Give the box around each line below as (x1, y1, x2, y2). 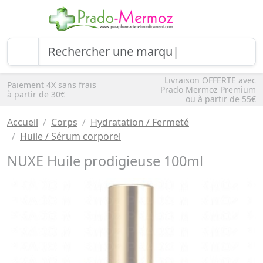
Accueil (7, 116, 38, 129)
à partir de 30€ (7, 89, 65, 100)
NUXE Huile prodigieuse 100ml (7, 151, 203, 170)
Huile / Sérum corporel (20, 130, 121, 143)
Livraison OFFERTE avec (164, 75, 256, 86)
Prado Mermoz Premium (160, 84, 256, 95)
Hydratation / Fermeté (90, 116, 189, 129)
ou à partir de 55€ (186, 93, 256, 104)
